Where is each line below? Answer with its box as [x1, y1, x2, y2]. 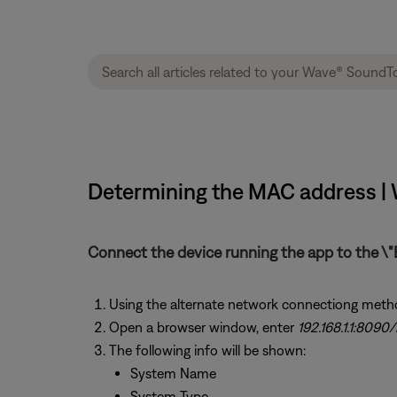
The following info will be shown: [108, 342, 306, 358]
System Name [129, 365, 216, 381]
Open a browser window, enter [108, 319, 298, 335]
